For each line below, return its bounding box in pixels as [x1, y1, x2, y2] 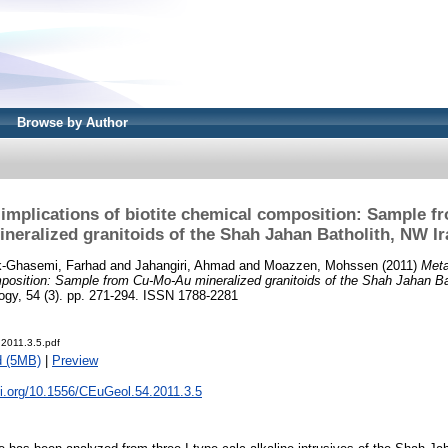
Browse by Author [17, 115, 128, 130]
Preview [52, 353, 98, 369]
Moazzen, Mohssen [264, 257, 378, 273]
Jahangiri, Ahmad [135, 257, 235, 273]
